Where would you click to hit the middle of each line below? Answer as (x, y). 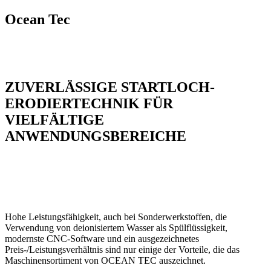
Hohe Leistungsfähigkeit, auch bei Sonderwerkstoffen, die (116, 217)
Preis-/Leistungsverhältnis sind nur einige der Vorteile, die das (122, 249)
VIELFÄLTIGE (54, 119)
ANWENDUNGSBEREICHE (96, 136)
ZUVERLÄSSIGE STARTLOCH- (110, 87)
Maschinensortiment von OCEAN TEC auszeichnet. (105, 260)
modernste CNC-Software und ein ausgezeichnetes (102, 238)
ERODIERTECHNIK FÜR (89, 103)
